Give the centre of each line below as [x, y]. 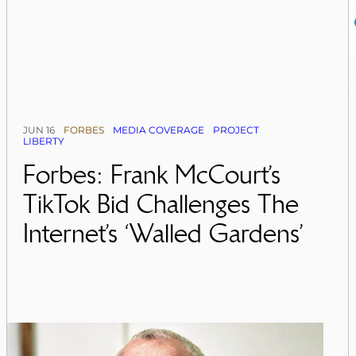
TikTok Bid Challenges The [161, 203]
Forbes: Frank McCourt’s [152, 174]
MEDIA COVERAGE [159, 130]
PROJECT [236, 130]
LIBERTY [44, 141]
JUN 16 [39, 130]
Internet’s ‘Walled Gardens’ [164, 233]
